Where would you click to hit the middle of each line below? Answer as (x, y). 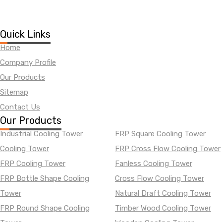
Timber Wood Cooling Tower (163, 208)
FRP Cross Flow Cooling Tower (168, 149)
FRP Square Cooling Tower (160, 134)
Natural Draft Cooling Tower (163, 193)
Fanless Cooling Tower (154, 164)
